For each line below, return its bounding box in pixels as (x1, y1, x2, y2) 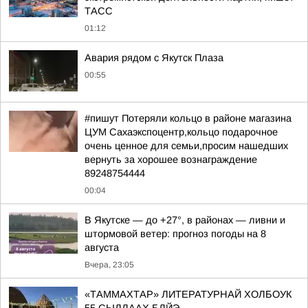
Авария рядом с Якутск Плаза (85, 52, 223, 63)
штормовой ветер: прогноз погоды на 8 (85, 228, 266, 239)
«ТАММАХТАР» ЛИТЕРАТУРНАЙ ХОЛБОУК (85, 289, 292, 300)
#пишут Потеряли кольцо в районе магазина (85, 113, 291, 124)
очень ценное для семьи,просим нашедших (85, 140, 288, 151)
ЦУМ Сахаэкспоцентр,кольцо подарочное (85, 126, 278, 137)
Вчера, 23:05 (85, 260, 134, 269)
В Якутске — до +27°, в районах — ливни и (85, 214, 285, 225)
